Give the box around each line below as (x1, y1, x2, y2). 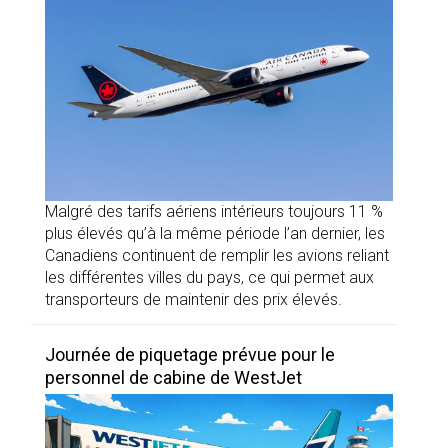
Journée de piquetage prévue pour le (45, 344, 335, 366)
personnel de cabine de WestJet (45, 367, 302, 389)
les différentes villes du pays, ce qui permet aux (45, 268, 374, 288)
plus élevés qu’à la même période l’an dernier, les (45, 224, 385, 244)
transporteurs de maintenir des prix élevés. (45, 290, 342, 310)
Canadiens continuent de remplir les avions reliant (45, 246, 389, 266)
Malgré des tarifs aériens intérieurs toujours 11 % (45, 202, 383, 222)
